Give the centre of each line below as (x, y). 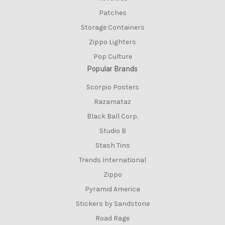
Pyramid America (113, 189)
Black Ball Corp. (113, 116)
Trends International (113, 160)
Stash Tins (113, 145)
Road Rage (113, 218)
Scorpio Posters (113, 87)
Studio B (113, 131)
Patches (113, 13)
